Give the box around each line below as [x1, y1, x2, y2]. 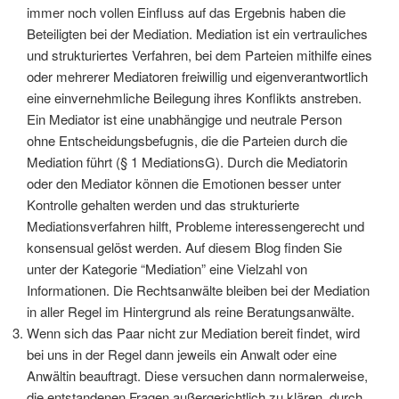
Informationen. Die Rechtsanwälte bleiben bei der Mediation [27, 281, 370, 300]
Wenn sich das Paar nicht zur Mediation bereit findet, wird [27, 323, 360, 343]
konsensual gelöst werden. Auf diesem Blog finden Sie [27, 238, 342, 257]
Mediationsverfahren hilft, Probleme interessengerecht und [27, 216, 364, 236]
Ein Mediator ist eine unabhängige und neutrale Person [27, 110, 342, 129]
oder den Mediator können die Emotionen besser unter [27, 174, 341, 193]
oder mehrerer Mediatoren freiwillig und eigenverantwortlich [27, 67, 368, 86]
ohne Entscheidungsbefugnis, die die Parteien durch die [27, 131, 347, 151]
